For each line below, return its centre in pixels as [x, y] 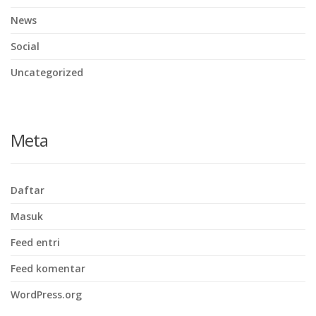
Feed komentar [48, 269]
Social [25, 47]
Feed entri [35, 243]
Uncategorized [47, 73]
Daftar [28, 190]
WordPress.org [46, 295]
